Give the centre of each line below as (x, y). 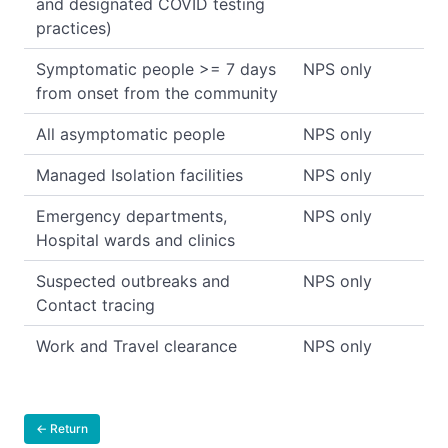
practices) (74, 27)
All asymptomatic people (130, 133)
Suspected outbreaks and (133, 280)
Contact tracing (95, 304)
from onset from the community (157, 92)
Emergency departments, (131, 215)
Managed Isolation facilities (139, 174)
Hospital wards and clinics (135, 239)
